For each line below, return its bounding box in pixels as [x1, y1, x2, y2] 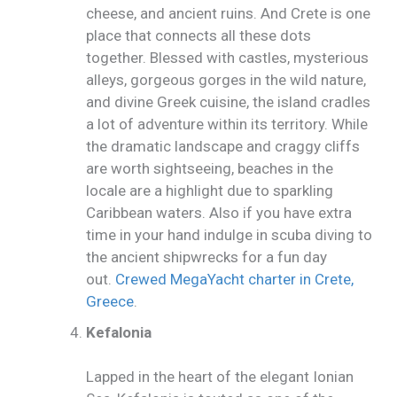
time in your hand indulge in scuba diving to [86, 226, 373, 245]
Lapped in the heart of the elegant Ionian [86, 368, 354, 386]
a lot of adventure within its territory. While [86, 115, 369, 134]
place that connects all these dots [86, 27, 312, 45]
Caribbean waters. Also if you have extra [86, 204, 353, 222]
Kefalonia [86, 323, 152, 342]
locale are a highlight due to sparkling [86, 182, 334, 200]
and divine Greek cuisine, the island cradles [86, 93, 371, 112]
